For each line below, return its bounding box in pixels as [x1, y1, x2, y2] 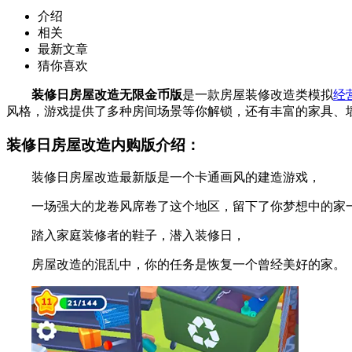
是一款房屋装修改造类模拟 [182, 87, 333, 101]
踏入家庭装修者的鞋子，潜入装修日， [6, 229, 245, 243]
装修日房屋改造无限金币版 [31, 87, 182, 101]
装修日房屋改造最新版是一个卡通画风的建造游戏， [6, 170, 321, 185]
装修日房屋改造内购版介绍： [6, 136, 200, 153]
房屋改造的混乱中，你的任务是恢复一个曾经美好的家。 [6, 258, 346, 272]
